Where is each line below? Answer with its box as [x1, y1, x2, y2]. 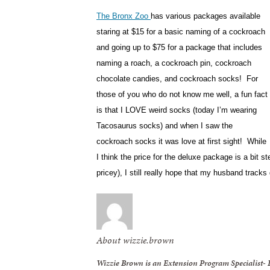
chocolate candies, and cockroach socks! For [96, 74, 258, 84]
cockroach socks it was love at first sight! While [96, 137, 266, 146]
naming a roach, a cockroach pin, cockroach [96, 58, 251, 68]
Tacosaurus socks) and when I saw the [96, 121, 233, 131]
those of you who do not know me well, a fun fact [96, 90, 268, 99]
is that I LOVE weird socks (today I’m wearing [96, 105, 257, 115]
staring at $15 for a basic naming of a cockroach [96, 27, 265, 37]
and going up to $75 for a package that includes [96, 43, 262, 52]
